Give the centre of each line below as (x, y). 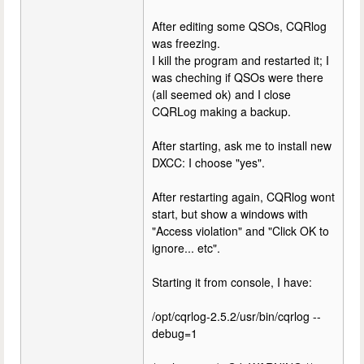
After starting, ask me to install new (242, 145)
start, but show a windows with (230, 214)
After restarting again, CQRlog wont (243, 197)
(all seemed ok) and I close (221, 94)
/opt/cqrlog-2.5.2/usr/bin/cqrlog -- (236, 316)
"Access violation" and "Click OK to (240, 231)
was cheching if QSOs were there (238, 77)
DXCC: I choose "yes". (208, 162)
